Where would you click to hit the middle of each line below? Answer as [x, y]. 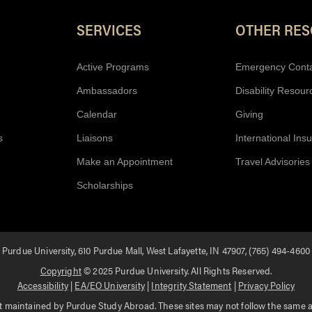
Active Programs [113, 67]
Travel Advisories [273, 162]
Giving [249, 115]
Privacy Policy [266, 285]
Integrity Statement [192, 285]
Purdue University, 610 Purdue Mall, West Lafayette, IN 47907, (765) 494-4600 [156, 250]
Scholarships [105, 186]
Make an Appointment [125, 162]
